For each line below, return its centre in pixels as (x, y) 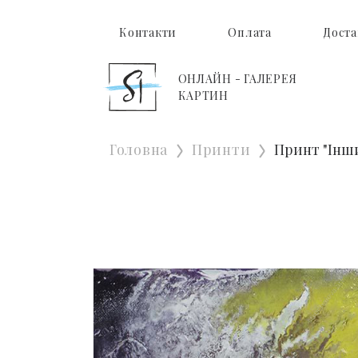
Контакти (148, 32)
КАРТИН (203, 95)
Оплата (250, 32)
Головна (139, 149)
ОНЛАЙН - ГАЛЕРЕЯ (238, 78)
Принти (221, 149)
